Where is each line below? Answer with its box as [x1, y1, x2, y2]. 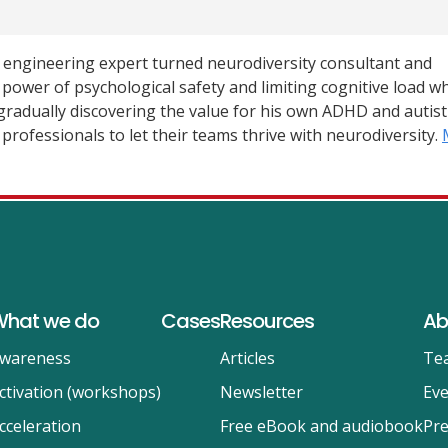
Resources [219, 307, 314, 335]
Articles [219, 347, 275, 369]
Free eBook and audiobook [219, 415, 423, 437]
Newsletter [219, 381, 303, 403]
